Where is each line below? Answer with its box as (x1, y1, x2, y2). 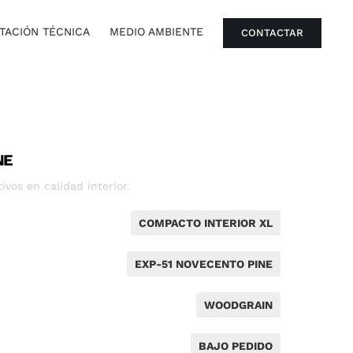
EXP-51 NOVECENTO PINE (134, 258, 273, 270)
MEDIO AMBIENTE (110, 25, 204, 38)
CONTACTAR (241, 26, 304, 39)
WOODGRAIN (203, 299, 273, 311)
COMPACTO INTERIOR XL (138, 217, 273, 229)
